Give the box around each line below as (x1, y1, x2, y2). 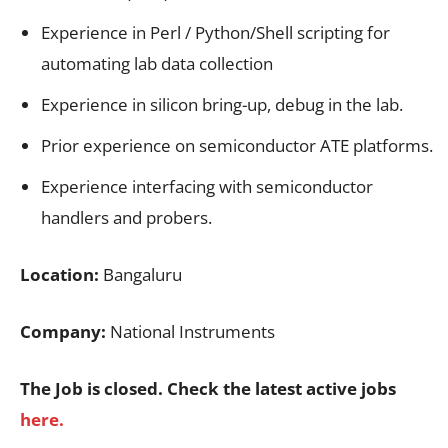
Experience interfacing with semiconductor (41, 174, 373, 198)
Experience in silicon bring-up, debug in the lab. (41, 92, 403, 116)
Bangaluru (99, 262, 182, 286)
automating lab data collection (41, 51, 273, 75)
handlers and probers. (41, 205, 212, 229)
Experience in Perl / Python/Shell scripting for (41, 20, 390, 44)
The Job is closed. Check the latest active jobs (20, 376, 396, 400)
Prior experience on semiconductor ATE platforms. (41, 133, 433, 157)
